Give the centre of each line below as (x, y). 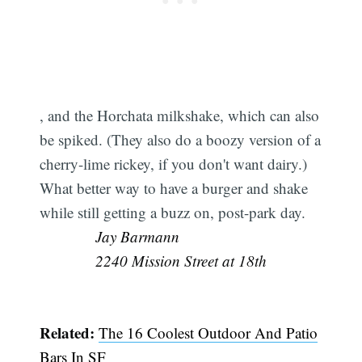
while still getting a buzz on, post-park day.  (175, 213)
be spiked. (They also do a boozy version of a (181, 140)
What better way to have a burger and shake (174, 188)
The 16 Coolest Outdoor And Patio (208, 332)
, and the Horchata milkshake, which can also (180, 116)
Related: (67, 332)
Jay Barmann (137, 237)
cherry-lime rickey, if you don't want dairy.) (174, 164)
